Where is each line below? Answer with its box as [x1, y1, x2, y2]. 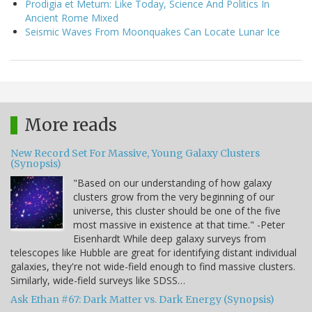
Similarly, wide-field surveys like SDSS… [10, 273, 185, 287]
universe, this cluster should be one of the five [73, 203, 281, 217]
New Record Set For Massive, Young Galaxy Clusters [10, 146, 260, 159]
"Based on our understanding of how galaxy [73, 175, 272, 189]
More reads [24, 114, 117, 136]
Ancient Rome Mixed [25, 10, 118, 24]
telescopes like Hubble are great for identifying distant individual [10, 245, 297, 259]
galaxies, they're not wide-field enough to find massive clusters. [10, 259, 295, 273]
